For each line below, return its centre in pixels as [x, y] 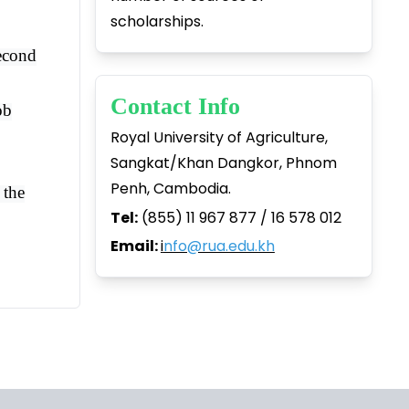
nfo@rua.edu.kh [219, 246]
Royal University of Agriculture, [219, 138]
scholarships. [157, 21]
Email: [135, 246]
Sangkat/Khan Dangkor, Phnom [223, 163]
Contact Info [178, 107]
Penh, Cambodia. [170, 189]
